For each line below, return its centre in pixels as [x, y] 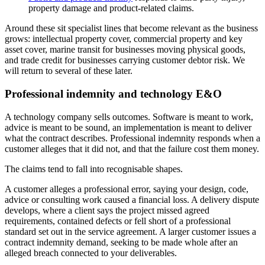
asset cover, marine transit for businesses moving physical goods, [125, 50]
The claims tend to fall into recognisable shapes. [94, 169]
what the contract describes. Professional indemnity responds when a [132, 138]
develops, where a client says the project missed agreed [107, 210]
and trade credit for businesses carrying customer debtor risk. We [125, 60]
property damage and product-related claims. [111, 8]
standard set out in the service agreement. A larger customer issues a [130, 231]
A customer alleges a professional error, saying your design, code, [127, 189]
